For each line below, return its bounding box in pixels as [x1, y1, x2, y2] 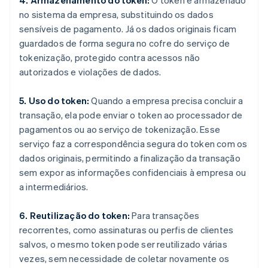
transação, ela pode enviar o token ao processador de [19, 109, 243, 121]
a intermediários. [19, 181, 89, 193]
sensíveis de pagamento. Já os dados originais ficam [19, 23, 237, 35]
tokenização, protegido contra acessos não [19, 51, 200, 64]
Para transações [130, 209, 200, 222]
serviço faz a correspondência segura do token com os [19, 138, 248, 150]
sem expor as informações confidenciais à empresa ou [19, 166, 246, 179]
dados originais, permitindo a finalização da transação [19, 152, 240, 165]
